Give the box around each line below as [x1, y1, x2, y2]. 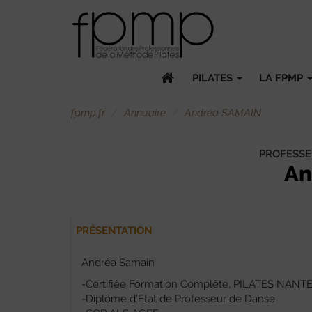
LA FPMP [259, 72, 306, 84]
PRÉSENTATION [76, 224, 152, 237]
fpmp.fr [71, 107, 105, 119]
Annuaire [124, 107, 166, 119]
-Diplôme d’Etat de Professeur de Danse [81, 292, 275, 305]
